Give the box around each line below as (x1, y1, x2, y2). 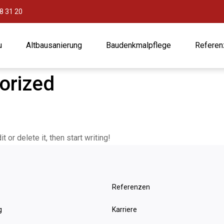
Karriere (112, 205, 137, 213)
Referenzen (112, 183, 150, 191)
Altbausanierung (26, 40, 82, 50)
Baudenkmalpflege (106, 40, 171, 50)
